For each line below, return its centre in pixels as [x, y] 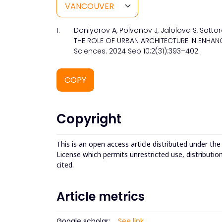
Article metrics [101, 196]
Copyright [89, 119]
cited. [66, 165]
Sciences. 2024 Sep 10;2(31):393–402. [137, 51]
